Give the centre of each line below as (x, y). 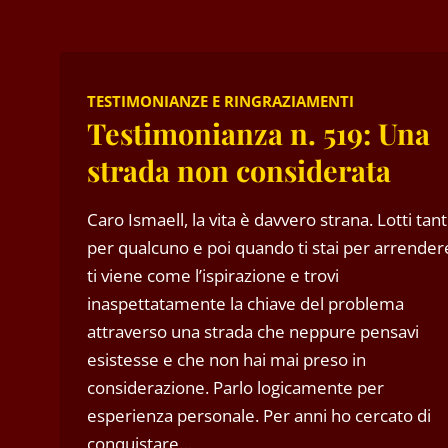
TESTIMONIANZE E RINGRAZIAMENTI (220, 101)
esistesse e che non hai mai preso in (226, 359)
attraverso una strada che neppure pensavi (252, 331)
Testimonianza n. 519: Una (258, 133)
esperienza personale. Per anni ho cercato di (258, 415)
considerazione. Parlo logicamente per (235, 387)
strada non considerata (238, 170)
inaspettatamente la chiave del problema (245, 303)
